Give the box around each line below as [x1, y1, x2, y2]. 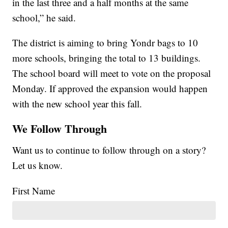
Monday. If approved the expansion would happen [12, 82, 208, 95]
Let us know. [12, 159, 63, 172]
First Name [12, 184, 55, 197]
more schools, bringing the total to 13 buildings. [12, 51, 201, 65]
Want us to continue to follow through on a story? [12, 144, 206, 157]
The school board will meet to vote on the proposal [12, 67, 211, 80]
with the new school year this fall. [12, 97, 142, 110]
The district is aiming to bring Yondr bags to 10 [12, 36, 198, 49]
